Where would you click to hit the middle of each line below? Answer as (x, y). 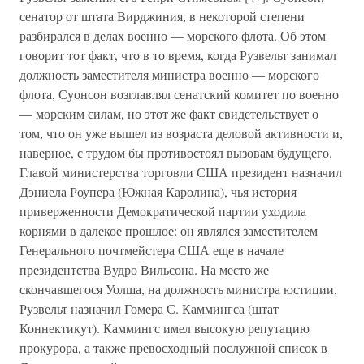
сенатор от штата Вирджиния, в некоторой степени (162, 16)
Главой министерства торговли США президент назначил (181, 172)
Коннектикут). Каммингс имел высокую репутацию (165, 328)
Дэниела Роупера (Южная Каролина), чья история (158, 191)
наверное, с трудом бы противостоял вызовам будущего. (176, 152)
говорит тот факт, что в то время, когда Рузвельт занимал (178, 55)
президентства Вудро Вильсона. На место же (144, 269)
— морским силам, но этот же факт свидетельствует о (169, 113)
